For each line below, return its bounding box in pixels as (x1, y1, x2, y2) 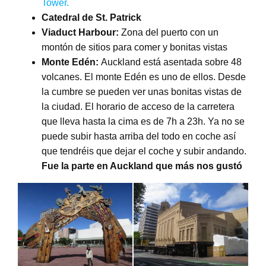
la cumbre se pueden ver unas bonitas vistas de (41, 86, 242, 97)
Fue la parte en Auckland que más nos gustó (41, 160, 242, 171)
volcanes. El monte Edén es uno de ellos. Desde (41, 71, 246, 82)
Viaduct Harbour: (41, 27, 121, 37)
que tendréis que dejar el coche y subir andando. (41, 145, 246, 156)
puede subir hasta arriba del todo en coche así (41, 131, 236, 141)
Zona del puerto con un (121, 27, 218, 37)
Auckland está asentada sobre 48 (100, 56, 242, 67)
